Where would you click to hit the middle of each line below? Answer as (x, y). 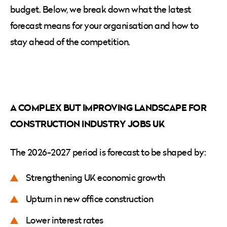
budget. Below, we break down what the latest (101, 9)
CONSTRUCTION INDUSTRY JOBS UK (88, 123)
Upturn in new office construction (90, 199)
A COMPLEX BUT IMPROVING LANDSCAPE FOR (108, 107)
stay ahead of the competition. (71, 42)
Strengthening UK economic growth (97, 177)
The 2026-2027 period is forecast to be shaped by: (109, 152)
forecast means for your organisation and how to (104, 25)
